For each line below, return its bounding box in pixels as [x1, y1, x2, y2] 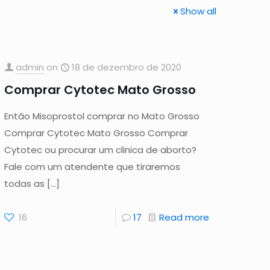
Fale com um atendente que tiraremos [4, 160, 181, 173]
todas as [4, 177, 45, 190]
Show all [180, 5, 216, 17]
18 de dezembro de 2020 [72, 61, 182, 74]
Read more [159, 211, 209, 224]
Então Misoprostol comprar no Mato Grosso [4, 110, 200, 122]
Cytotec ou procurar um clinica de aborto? [4, 143, 197, 156]
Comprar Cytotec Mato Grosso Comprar [4, 127, 189, 139]
